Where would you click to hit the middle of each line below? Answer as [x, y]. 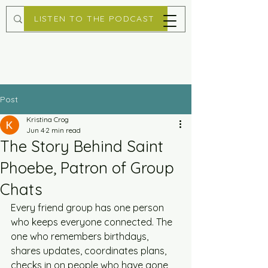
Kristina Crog [48, 119]
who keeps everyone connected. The [93, 222]
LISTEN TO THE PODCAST [95, 19]
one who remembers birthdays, [81, 236]
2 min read [63, 130]
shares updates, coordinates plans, [90, 251]
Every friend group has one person [89, 208]
